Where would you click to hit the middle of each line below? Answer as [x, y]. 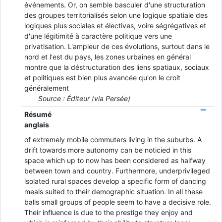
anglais [36, 124]
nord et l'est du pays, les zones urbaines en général [107, 56]
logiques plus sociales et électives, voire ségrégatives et [115, 25]
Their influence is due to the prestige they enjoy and [108, 213]
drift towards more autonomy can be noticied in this [108, 150]
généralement [46, 88]
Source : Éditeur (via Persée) [84, 98]
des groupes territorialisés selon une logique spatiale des [116, 15]
